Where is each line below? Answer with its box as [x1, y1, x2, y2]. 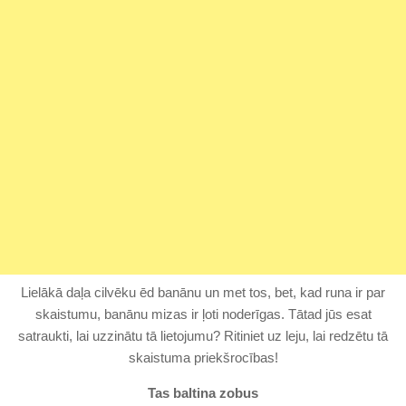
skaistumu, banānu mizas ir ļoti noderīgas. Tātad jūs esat [34, 306, 372, 323]
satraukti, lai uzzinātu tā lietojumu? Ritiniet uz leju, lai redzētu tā [18, 328, 388, 344]
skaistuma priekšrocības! [128, 350, 278, 366]
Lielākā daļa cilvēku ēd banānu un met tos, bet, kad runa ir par [21, 285, 385, 301]
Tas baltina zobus [148, 385, 258, 401]
